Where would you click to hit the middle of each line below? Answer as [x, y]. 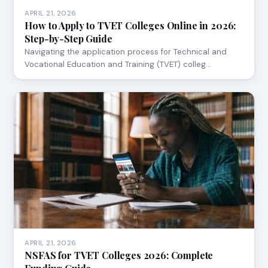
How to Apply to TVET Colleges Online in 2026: [130, 25]
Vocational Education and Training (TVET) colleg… [118, 64]
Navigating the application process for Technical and [126, 51]
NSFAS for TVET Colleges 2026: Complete [119, 255]
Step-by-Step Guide [68, 38]
